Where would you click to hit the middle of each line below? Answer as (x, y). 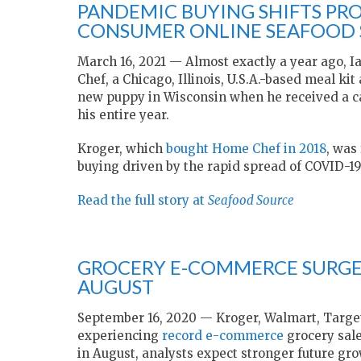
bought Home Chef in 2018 (246, 149)
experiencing (120, 336)
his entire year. (123, 115)
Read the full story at (143, 201)
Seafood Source (251, 201)
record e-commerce (223, 336)
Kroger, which (122, 149)
